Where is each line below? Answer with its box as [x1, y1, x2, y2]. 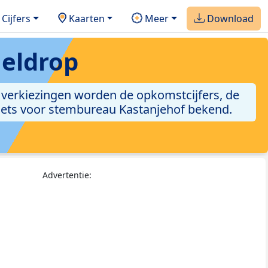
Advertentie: [42, 169, 92, 181]
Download [205, 11, 254, 25]
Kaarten [66, 11, 105, 25]
